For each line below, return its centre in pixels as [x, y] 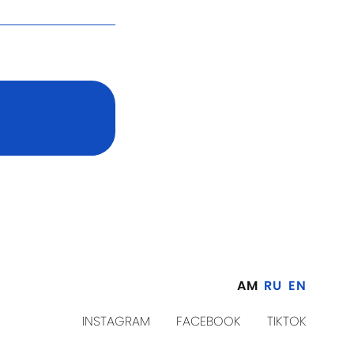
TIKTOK [287, 321]
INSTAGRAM [116, 321]
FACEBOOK [209, 321]
